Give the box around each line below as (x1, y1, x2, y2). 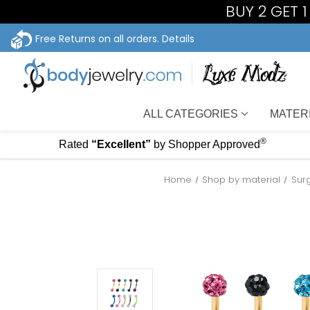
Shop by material (202, 173, 281, 186)
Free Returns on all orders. (33, 31, 162, 46)
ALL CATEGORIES (143, 107, 239, 120)
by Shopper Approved (153, 138, 260, 150)
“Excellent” (91, 138, 151, 150)
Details (162, 31, 194, 46)
